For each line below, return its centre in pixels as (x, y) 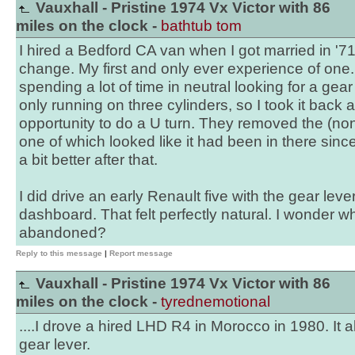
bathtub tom (201, 26)
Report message (141, 253)
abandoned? (63, 233)
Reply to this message (59, 253)
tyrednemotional (216, 302)
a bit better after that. (88, 160)
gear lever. (55, 344)
